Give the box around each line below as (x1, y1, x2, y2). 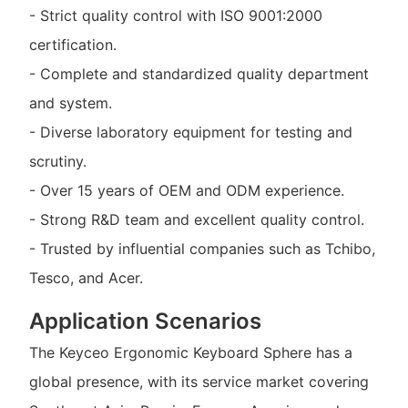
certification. (28, 35, 117, 54)
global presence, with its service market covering (28, 372, 369, 392)
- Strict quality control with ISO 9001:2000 (28, 5, 322, 25)
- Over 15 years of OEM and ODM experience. (28, 180, 344, 199)
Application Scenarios (28, 307, 261, 334)
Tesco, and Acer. (28, 268, 143, 287)
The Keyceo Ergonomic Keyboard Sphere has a (28, 343, 352, 362)
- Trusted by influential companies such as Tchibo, (28, 239, 375, 258)
